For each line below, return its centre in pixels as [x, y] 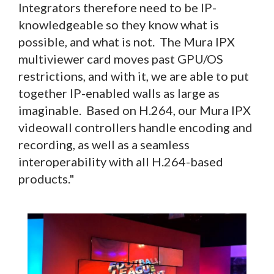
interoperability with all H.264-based [121, 161]
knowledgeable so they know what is [119, 24]
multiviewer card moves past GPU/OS [121, 58]
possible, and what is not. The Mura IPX [127, 41]
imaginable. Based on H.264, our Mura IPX [135, 110]
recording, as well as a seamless [104, 144]
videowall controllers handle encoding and [135, 127]
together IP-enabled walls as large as [119, 93]
